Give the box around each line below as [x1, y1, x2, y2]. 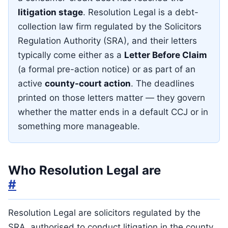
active [18, 78, 45, 89]
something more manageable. [18, 121, 140, 131]
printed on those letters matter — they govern [18, 93, 205, 103]
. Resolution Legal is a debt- [83, 7, 198, 17]
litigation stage [18, 7, 83, 17]
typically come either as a [18, 50, 124, 60]
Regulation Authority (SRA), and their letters [18, 36, 197, 46]
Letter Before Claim [124, 50, 207, 60]
